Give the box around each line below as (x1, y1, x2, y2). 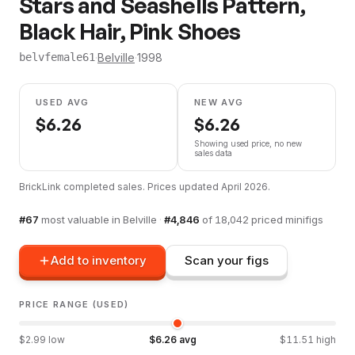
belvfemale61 (19, 51, 95, 64)
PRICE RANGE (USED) (19, 298, 129, 310)
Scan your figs (185, 253, 269, 269)
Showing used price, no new (194, 138, 302, 148)
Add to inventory (51, 253, 147, 269)
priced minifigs (249, 212, 323, 226)
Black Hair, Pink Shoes (19, 17, 241, 45)
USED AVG (36, 96, 90, 108)
